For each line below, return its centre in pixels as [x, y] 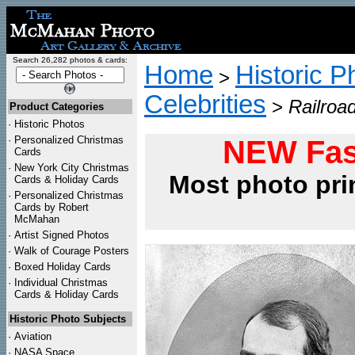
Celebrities [205, 105]
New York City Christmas [72, 168]
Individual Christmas [61, 282]
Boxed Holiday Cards [63, 267]
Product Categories [57, 107]
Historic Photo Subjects [68, 319]
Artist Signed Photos [62, 235]
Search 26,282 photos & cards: [70, 60]
